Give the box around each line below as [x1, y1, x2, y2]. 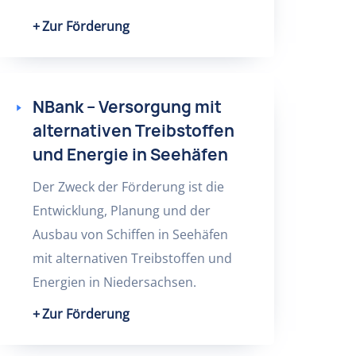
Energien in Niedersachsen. [32, 273, 196, 291]
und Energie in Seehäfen [32, 144, 228, 165]
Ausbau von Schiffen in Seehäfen [32, 226, 228, 243]
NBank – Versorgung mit [32, 96, 222, 118]
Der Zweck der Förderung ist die [32, 178, 224, 195]
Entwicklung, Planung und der [32, 202, 211, 219]
